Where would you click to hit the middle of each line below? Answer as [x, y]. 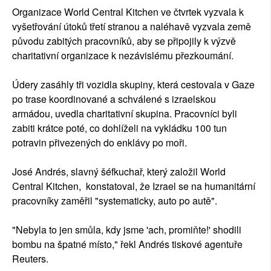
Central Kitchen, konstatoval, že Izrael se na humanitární [134, 186]
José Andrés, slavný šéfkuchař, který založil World [119, 172]
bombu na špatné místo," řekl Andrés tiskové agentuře [127, 244]
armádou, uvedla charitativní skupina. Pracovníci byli [125, 114]
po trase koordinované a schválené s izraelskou [114, 99]
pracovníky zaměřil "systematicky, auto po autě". [115, 201]
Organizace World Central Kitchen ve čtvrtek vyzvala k [128, 12]
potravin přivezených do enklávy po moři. [100, 143]
